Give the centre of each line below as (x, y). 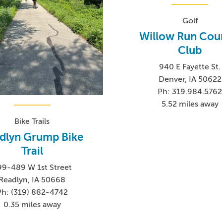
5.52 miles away (190, 104)
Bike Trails (32, 122)
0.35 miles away (32, 205)
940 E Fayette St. (190, 67)
